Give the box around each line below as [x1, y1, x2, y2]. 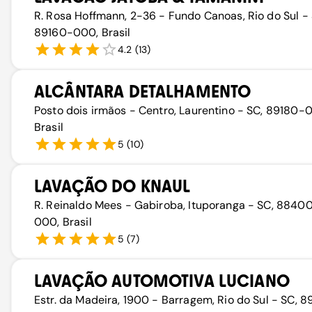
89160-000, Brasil [34, 25, 131, 40]
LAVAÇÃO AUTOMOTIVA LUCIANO [34, 271, 290, 291]
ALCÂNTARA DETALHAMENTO [34, 81, 251, 102]
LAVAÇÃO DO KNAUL [34, 176, 191, 196]
